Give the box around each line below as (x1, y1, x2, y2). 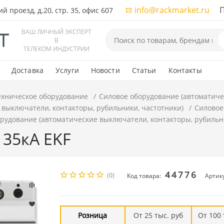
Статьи (131, 65, 156, 75)
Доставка (11, 65, 43, 75)
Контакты (168, 65, 202, 75)
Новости (90, 65, 120, 75)
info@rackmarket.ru (134, 4, 209, 15)
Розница (78, 210, 107, 220)
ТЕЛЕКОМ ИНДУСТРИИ (23, 44, 90, 53)
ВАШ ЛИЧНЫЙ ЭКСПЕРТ (21, 27, 92, 36)
